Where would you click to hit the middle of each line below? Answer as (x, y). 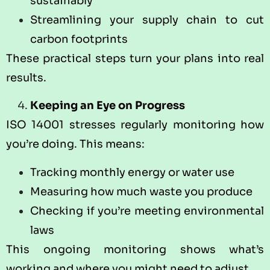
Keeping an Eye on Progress (108, 106)
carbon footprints (79, 39)
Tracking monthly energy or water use (132, 172)
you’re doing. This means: (75, 144)
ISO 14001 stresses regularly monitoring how (135, 125)
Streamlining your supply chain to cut (147, 20)
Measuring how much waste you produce (141, 191)
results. (26, 77)
